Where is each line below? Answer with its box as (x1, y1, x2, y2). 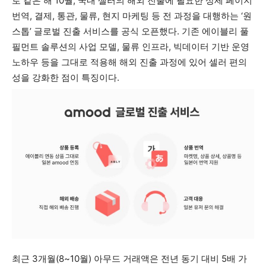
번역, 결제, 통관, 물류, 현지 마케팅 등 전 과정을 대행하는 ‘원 (12, 10, 252, 22)
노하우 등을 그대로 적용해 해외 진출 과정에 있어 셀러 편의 (12, 56, 247, 68)
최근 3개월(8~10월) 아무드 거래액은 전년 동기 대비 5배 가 (12, 252, 247, 264)
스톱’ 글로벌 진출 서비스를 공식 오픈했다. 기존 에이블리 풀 (12, 26, 249, 37)
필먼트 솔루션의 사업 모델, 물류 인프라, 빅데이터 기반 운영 (12, 41, 249, 53)
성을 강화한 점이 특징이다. (12, 72, 119, 84)
